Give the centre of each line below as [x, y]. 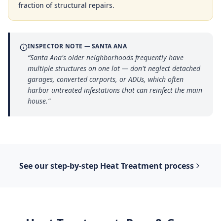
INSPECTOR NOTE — [60, 46]
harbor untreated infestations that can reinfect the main [115, 90]
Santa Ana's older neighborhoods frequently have [107, 57]
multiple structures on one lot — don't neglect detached [114, 68]
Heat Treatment [131, 166]
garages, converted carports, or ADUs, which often [106, 79]
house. [38, 101]
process [178, 166]
